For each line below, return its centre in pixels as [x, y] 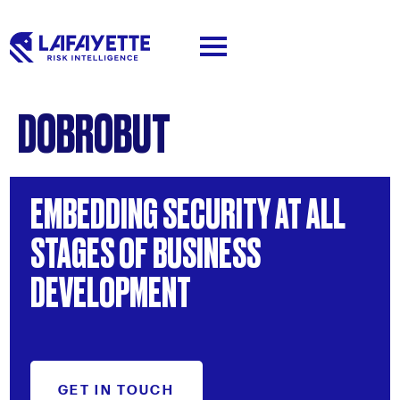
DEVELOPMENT [110, 290]
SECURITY [216, 212]
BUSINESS [206, 251]
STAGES [72, 251]
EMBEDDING [94, 212]
